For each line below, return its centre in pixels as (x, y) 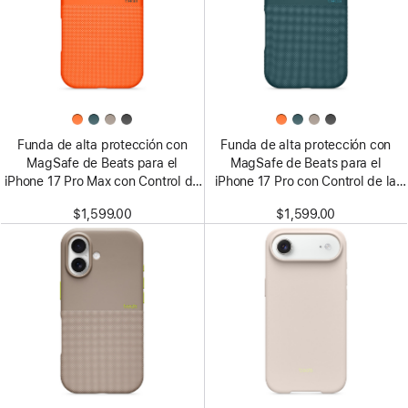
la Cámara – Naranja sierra (102, 199)
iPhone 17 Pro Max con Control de (102, 181)
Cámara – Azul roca (306, 199)
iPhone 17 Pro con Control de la (306, 181)
